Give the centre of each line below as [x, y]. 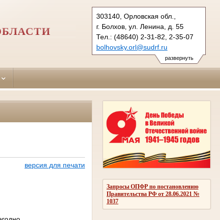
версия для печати [55, 165]
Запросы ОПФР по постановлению [152, 186]
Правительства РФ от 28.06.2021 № [153, 194]
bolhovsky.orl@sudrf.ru [132, 47]
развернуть [179, 58]
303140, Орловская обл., [136, 16]
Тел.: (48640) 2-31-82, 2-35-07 [145, 37]
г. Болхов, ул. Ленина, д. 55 [140, 27]
